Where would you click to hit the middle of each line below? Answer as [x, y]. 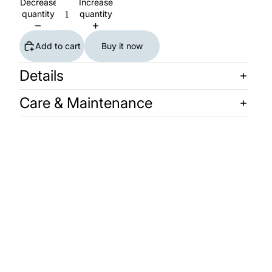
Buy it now [122, 46]
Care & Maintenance [86, 103]
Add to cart [58, 46]
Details [42, 75]
